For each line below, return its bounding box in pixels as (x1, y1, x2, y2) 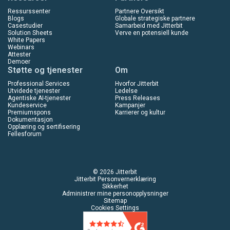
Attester (8, 51, 31, 59)
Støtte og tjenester (8, 65, 83, 75)
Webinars (8, 44, 34, 51)
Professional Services (8, 80, 70, 88)
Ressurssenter (8, 8, 50, 15)
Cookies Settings (91, 204, 139, 212)
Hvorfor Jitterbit (115, 80, 159, 88)
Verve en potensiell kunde (115, 29, 188, 37)
